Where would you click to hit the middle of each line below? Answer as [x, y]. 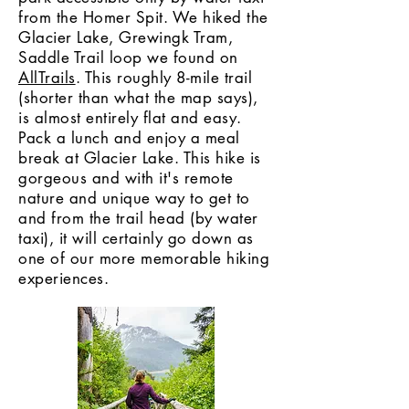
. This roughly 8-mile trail [164, 78]
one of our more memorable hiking [144, 258]
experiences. [66, 278]
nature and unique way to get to [134, 198]
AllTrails [47, 78]
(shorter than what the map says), [138, 98]
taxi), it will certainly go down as [136, 238]
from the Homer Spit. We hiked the [143, 17]
